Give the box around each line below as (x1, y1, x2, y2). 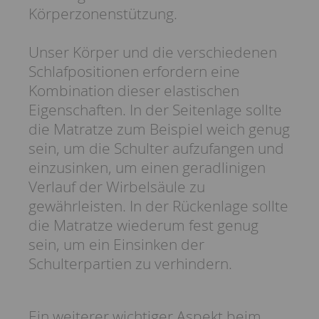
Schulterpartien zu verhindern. (28, 253, 232, 274)
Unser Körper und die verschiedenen (28, 42, 277, 63)
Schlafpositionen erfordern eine (28, 61, 240, 82)
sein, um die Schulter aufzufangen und (28, 138, 284, 159)
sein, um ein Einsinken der (28, 234, 204, 255)
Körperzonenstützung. (28, 4, 177, 24)
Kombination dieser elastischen (28, 80, 239, 101)
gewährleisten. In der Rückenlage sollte (28, 196, 288, 216)
